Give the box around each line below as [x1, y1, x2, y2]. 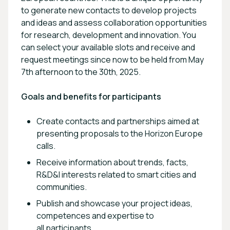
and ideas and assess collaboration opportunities [21, 16, 207, 28]
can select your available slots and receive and [21, 41, 195, 53]
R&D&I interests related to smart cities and [36, 168, 196, 180]
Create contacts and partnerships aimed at [36, 115, 199, 127]
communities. [36, 181, 87, 193]
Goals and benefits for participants [21, 90, 161, 102]
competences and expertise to [36, 209, 154, 221]
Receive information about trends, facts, [36, 156, 188, 168]
